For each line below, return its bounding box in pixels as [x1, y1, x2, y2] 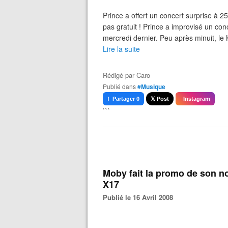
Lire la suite [103, 44, 140, 54]
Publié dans [107, 82, 136, 91]
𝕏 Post [151, 96, 169, 102]
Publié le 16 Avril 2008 [107, 192, 173, 202]
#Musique [137, 82, 165, 91]
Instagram [180, 96, 210, 102]
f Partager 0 [107, 96, 139, 102]
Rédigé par [103, 70, 136, 80]
